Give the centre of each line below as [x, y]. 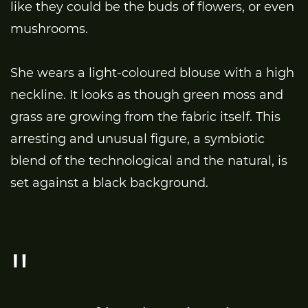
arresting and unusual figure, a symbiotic [137, 139]
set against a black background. [109, 183]
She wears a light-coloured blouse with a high [152, 73]
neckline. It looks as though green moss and [147, 95]
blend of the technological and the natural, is [149, 161]
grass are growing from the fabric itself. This [145, 117]
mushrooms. [49, 29]
